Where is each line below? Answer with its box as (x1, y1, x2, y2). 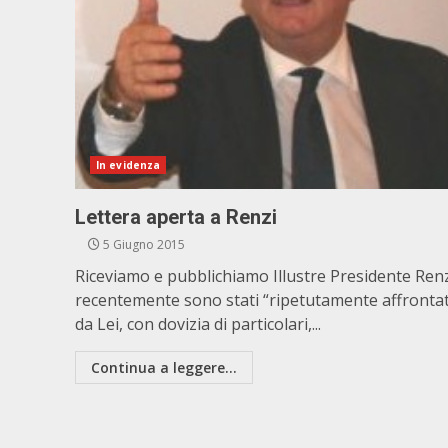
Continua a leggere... (91, 358, 237, 377)
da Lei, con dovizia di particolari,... (75, 313, 321, 335)
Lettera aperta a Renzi (75, 205, 277, 229)
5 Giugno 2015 (100, 236, 185, 253)
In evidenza (96, 158, 161, 172)
